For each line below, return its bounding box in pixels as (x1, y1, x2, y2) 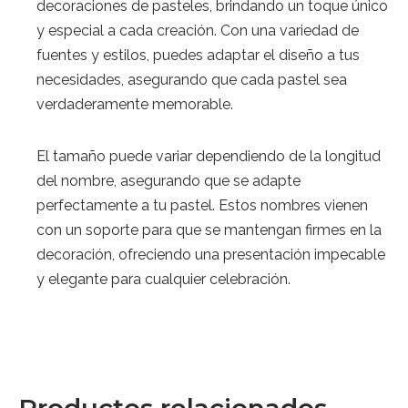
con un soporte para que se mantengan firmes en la (36, 221, 382, 240)
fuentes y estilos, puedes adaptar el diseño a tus (36, 46, 360, 65)
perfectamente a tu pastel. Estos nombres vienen (36, 197, 368, 215)
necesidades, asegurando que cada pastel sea (36, 71, 347, 89)
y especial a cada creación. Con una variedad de (36, 22, 359, 40)
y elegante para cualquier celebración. (36, 270, 291, 289)
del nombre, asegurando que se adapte (36, 172, 301, 190)
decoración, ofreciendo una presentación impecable (36, 246, 385, 264)
